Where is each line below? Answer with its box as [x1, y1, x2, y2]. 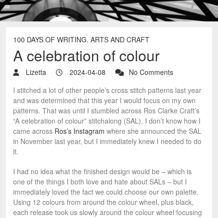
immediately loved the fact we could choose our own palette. [13, 187, 199, 197]
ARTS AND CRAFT [91, 35, 149, 45]
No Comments [129, 67, 173, 77]
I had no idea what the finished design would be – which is [13, 166, 192, 177]
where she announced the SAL [105, 126, 201, 136]
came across [13, 126, 54, 136]
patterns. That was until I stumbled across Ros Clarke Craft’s [13, 106, 200, 116]
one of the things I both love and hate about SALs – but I [13, 177, 187, 187]
